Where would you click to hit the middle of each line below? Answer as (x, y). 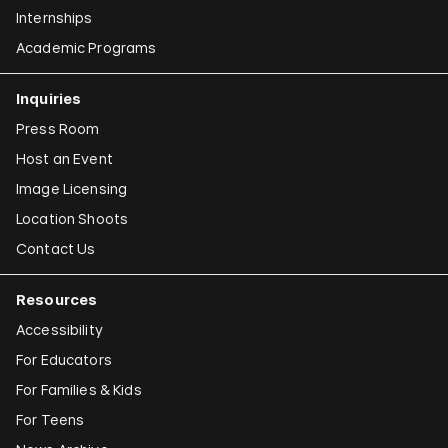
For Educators (64, 360)
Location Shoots (72, 219)
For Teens (50, 420)
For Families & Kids (79, 390)
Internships (54, 18)
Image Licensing (72, 189)
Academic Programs (86, 48)
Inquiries (49, 99)
